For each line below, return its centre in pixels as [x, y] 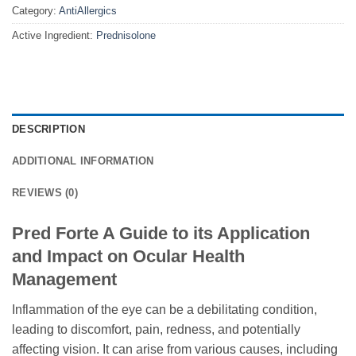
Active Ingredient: [54, 36]
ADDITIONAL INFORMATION [83, 161]
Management [64, 280]
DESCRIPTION [48, 130]
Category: [35, 11]
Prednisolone [126, 36]
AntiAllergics [88, 11]
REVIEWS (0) [45, 193]
